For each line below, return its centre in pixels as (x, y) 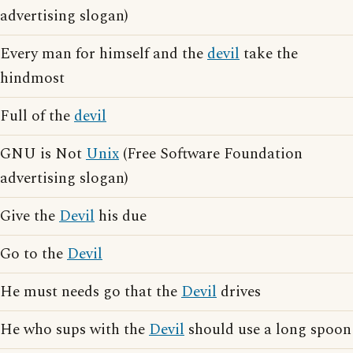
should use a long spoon (268, 330)
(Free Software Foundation (211, 154)
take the (269, 54)
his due (121, 216)
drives (239, 292)
